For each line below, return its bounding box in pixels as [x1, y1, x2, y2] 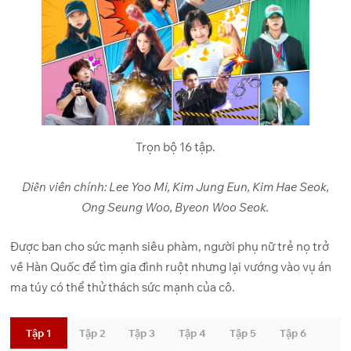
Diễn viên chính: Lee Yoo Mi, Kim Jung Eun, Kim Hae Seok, [21, 179, 329, 194]
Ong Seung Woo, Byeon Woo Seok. [81, 199, 270, 215]
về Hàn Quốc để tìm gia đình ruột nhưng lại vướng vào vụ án [10, 259, 332, 275]
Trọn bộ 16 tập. [135, 139, 215, 155]
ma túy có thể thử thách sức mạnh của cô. [10, 280, 236, 295]
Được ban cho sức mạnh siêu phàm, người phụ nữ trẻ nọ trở [10, 239, 330, 255]
